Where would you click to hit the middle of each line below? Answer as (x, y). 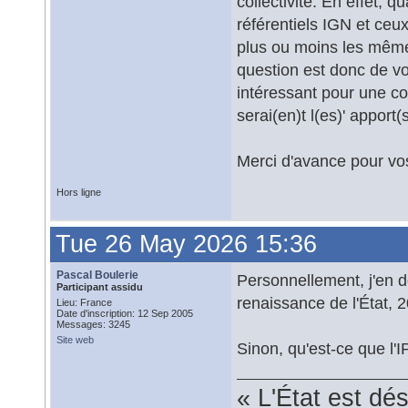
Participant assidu (100, 287)
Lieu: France (84, 302)
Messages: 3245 (93, 324)
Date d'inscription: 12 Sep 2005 (125, 313)
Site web (75, 340)
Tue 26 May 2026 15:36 (186, 244)
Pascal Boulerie (97, 275)
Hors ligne (79, 192)
